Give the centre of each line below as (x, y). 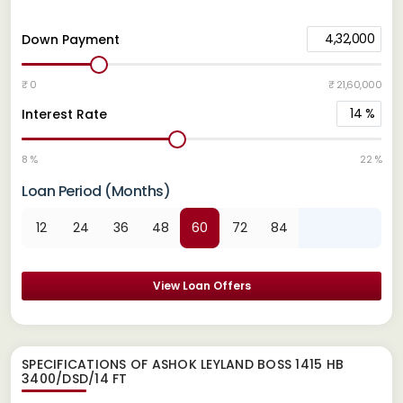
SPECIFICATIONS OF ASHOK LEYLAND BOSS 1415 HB (183, 364)
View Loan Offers (201, 285)
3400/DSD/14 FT (75, 378)
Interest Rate (64, 114)
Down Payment (71, 39)
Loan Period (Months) (96, 191)
